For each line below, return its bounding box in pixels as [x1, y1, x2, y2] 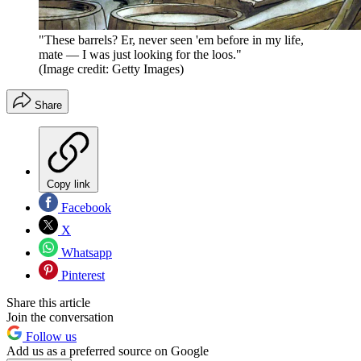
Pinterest [58, 268, 105, 282]
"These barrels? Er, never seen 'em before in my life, [39, 32, 304, 47]
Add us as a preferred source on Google [6, 343, 209, 358]
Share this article [6, 295, 90, 309]
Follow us [23, 329, 77, 343]
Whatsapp [58, 245, 112, 259]
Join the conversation [6, 309, 114, 324]
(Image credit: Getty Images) [39, 61, 184, 76]
